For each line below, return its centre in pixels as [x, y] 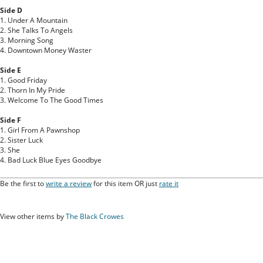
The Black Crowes [95, 216]
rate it [169, 183]
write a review [69, 183]
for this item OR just [125, 183]
